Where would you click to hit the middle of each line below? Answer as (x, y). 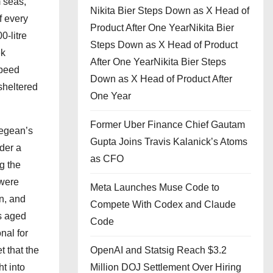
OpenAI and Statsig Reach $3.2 (158, 250)
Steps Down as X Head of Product (164, 45)
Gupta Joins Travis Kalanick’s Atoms (169, 142)
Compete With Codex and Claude (163, 204)
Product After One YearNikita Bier (162, 28)
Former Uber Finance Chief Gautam (168, 125)
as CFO (107, 159)
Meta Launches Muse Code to (155, 187)
